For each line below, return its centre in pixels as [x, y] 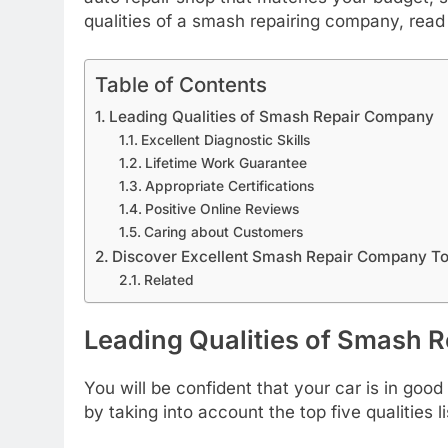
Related [168, 279]
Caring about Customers [223, 231]
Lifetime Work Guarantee [225, 162]
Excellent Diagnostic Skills [225, 139]
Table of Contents [181, 84]
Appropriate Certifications [229, 185]
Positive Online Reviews [221, 208]
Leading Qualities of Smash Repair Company [272, 116]
